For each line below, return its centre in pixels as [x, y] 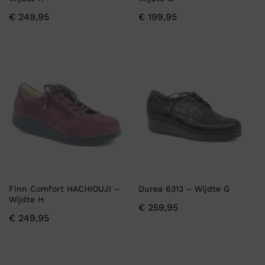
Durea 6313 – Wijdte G [184, 189]
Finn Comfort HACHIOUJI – [64, 189]
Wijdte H [26, 200]
